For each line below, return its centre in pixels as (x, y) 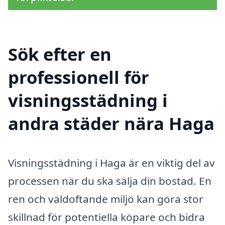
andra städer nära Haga (111, 123)
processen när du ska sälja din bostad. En (110, 181)
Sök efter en (60, 54)
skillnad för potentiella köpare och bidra (106, 217)
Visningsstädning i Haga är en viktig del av (111, 162)
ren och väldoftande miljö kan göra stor (106, 199)
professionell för (79, 77)
